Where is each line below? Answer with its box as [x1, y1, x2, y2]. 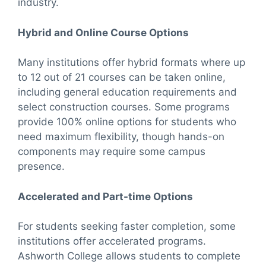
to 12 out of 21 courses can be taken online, [18, 71, 226, 84]
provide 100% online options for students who [18, 116, 236, 128]
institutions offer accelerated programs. [18, 235, 206, 248]
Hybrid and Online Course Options [18, 26, 189, 39]
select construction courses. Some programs [18, 101, 230, 113]
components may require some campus [18, 145, 205, 158]
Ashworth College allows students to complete [18, 250, 240, 262]
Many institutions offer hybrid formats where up [18, 56, 245, 69]
